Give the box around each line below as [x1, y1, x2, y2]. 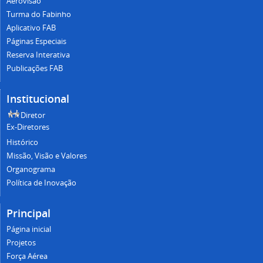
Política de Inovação [6, 178, 76, 188]
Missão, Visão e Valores [6, 151, 87, 161]
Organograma [6, 164, 55, 175]
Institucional [6, 92, 69, 106]
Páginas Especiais [6, 36, 66, 47]
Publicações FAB [6, 63, 63, 74]
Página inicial [6, 224, 51, 235]
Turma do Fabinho [6, 9, 71, 20]
